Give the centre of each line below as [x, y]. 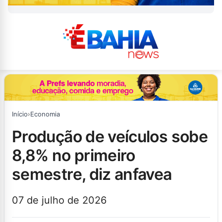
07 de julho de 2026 [59, 200]
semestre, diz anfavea [92, 174]
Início [20, 114]
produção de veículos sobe [17, 136]
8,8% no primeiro [74, 155]
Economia [45, 114]
